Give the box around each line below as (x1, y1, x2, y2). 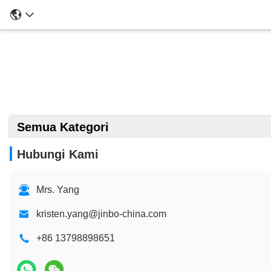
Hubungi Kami (17, 148, 99, 161)
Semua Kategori (17, 120, 109, 134)
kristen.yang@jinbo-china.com (36, 209, 166, 219)
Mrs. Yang (36, 184, 79, 195)
